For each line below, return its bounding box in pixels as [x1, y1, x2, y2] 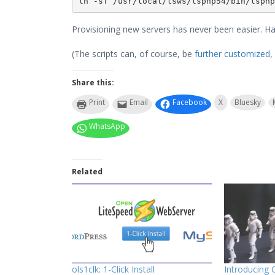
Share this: [72, 77, 114, 88]
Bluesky [234, 97, 261, 107]
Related [72, 166, 103, 177]
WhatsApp [89, 121, 125, 131]
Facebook [172, 97, 207, 107]
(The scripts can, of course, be [72, 48, 195, 60]
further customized [195, 48, 270, 60]
